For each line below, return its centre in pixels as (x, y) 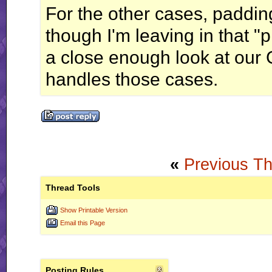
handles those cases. (132, 79)
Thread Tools (73, 187)
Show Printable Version (94, 210)
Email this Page (83, 223)
